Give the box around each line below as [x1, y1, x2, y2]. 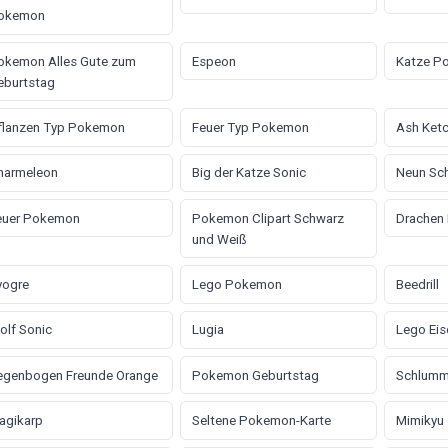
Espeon [191, 53, 236, 69]
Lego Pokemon [191, 277, 282, 293]
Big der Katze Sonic [191, 165, 306, 181]
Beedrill [395, 277, 439, 293]
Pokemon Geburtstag [191, 367, 319, 383]
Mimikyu [395, 413, 444, 429]
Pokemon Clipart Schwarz [191, 210, 344, 226]
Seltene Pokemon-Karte [191, 413, 331, 429]
